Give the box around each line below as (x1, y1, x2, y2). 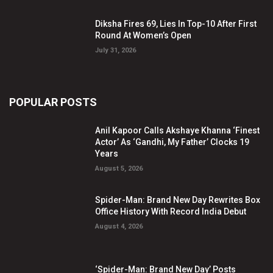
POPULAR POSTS (9, 96, 97, 109)
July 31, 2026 (95, 46, 136, 54)
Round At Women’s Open (95, 30, 192, 40)
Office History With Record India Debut (95, 207, 247, 217)
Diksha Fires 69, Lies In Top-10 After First (95, 18, 257, 29)
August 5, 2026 (95, 165, 143, 173)
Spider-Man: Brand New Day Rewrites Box (95, 195, 261, 205)
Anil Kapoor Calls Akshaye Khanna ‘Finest (95, 126, 260, 136)
